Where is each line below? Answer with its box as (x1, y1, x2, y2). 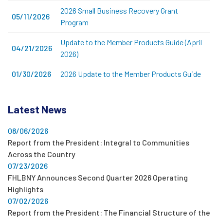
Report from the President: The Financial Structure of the (8, 207, 210, 217)
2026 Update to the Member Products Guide (60, 69, 201, 78)
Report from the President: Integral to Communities (8, 137, 189, 147)
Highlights (8, 184, 43, 194)
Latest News (8, 102, 67, 115)
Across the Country (8, 149, 75, 159)
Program (60, 17, 89, 27)
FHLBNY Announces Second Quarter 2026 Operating (8, 172, 188, 182)
